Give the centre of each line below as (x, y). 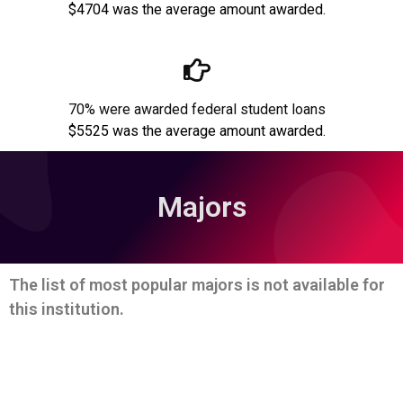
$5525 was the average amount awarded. (197, 131)
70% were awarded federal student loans (197, 110)
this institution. (67, 309)
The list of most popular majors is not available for (197, 285)
